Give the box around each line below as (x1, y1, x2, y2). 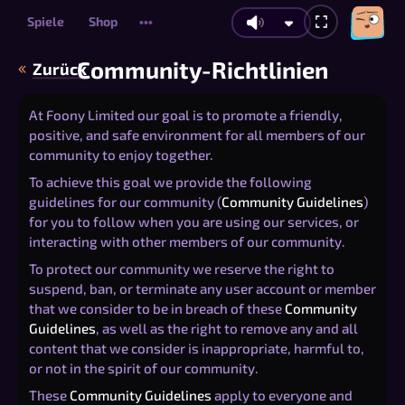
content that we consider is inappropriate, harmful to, (29, 340, 364, 356)
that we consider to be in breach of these (29, 300, 285, 316)
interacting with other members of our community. (29, 233, 345, 250)
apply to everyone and (212, 387, 353, 403)
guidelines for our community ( (29, 193, 221, 210)
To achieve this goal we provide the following (29, 174, 312, 190)
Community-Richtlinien (77, 55, 328, 83)
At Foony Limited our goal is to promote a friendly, (29, 107, 343, 123)
